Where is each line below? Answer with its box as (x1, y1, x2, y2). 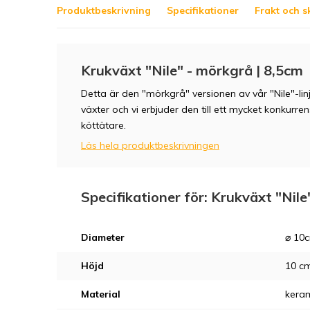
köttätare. (81, 119, 126, 131)
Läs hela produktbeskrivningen (81, 139, 219, 152)
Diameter (81, 231, 125, 244)
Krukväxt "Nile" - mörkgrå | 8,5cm (81, 62, 303, 79)
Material (81, 288, 120, 300)
